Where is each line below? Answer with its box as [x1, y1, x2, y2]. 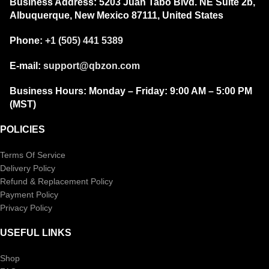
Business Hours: [10, 85, 89, 96]
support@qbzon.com [43, 60, 140, 71]
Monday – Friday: [89, 85, 168, 96]
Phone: [10, 35, 43, 46]
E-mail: [10, 60, 41, 71]
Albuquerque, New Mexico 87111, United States [10, 10, 223, 20]
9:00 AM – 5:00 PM [168, 85, 252, 96]
